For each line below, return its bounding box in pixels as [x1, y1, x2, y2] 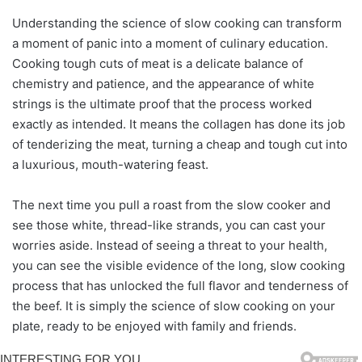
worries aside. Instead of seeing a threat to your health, [12, 237, 327, 253]
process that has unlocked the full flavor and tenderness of [12, 277, 348, 293]
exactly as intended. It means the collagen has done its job [12, 116, 345, 132]
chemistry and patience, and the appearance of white [12, 75, 314, 91]
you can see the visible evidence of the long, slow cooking [12, 257, 345, 273]
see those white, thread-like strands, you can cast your [12, 217, 326, 233]
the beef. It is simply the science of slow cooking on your [12, 297, 335, 314]
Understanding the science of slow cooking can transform [12, 15, 342, 31]
